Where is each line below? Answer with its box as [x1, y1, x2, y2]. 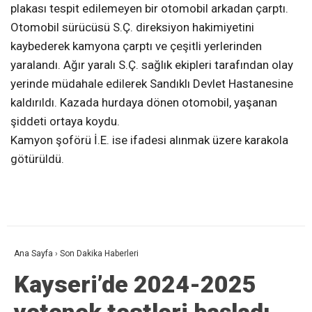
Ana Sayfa [14, 249, 53, 259]
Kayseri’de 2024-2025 [14, 270, 256, 299]
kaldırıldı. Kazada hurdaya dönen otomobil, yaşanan [10, 95, 277, 109]
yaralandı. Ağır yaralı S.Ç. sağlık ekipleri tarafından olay [10, 57, 293, 72]
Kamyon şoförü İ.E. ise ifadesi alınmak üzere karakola [10, 132, 288, 147]
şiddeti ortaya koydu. [10, 114, 120, 128]
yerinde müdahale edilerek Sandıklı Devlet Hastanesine [10, 76, 293, 91]
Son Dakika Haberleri [60, 249, 139, 259]
